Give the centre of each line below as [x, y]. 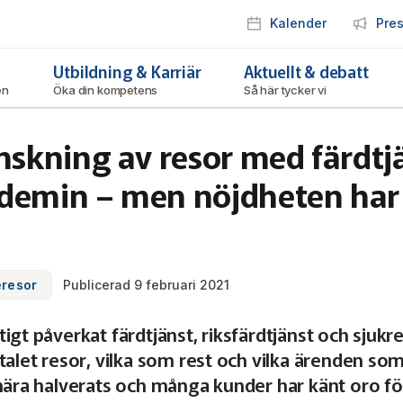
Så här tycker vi [286, 90]
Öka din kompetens [107, 90]
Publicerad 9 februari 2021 [147, 285]
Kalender [298, 23]
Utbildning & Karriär [127, 71]
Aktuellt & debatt [306, 71]
